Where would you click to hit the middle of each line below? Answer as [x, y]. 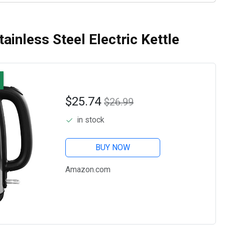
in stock [91, 120]
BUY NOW [113, 148]
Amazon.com [88, 170]
